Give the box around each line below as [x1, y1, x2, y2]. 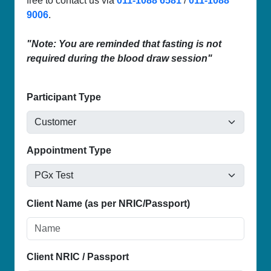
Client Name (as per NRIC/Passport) [27, 198, 190, 209]
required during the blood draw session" [27, 53, 212, 64]
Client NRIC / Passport [27, 251, 129, 262]
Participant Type [27, 91, 101, 102]
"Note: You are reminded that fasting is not [27, 38, 221, 49]
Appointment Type [27, 145, 111, 155]
